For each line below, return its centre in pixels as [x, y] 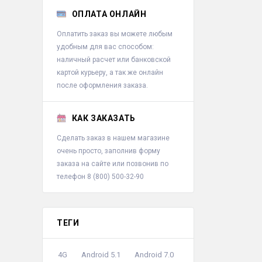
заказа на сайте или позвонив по [113, 163]
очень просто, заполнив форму [108, 151]
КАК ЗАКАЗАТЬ [104, 118]
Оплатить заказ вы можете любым [115, 34]
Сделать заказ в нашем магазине [113, 138]
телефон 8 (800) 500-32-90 [100, 176]
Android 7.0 [154, 254]
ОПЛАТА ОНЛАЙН [109, 14]
